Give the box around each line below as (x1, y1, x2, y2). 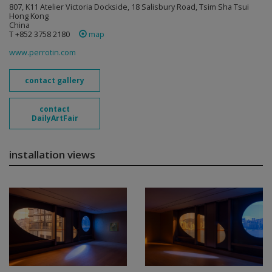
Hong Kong (9, 11, 49, 21)
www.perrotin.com (9, 47, 76, 58)
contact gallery (25, 75, 84, 86)
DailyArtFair (31, 113, 78, 123)
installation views (9, 148, 95, 161)
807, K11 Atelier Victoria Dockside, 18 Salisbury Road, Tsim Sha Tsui (9, 2, 249, 12)
